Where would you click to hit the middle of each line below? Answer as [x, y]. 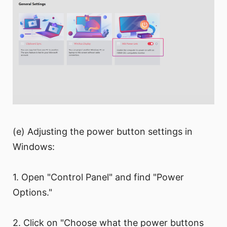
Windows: [34, 147]
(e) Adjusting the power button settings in [103, 132]
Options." [32, 193]
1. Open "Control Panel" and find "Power [98, 177]
